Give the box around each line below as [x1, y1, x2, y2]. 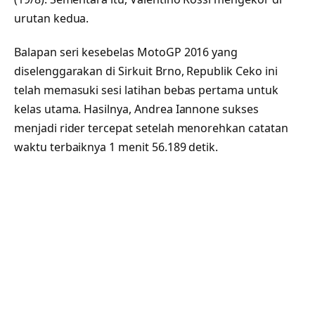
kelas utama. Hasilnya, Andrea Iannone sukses [14, 101, 259, 117]
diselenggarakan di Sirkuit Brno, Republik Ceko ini [14, 63, 278, 79]
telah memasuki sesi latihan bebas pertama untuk [14, 82, 278, 98]
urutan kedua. [14, 10, 89, 26]
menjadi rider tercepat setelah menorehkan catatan [14, 120, 288, 136]
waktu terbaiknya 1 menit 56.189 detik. [14, 139, 219, 155]
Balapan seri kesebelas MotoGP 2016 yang [14, 44, 238, 60]
